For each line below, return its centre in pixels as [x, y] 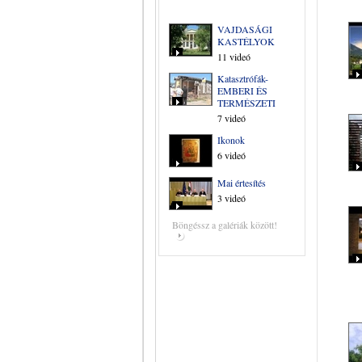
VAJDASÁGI [245, 29]
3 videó [232, 198]
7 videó [232, 118]
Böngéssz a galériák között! [225, 225]
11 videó [234, 57]
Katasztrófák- [243, 78]
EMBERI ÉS [242, 90]
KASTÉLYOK [246, 41]
